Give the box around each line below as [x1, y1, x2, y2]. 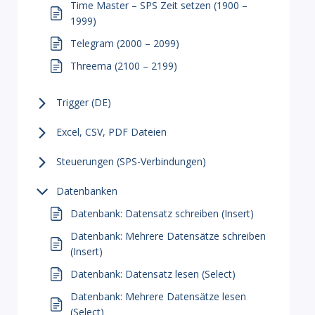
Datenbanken [56, 184, 117, 198]
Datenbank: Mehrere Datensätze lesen [70, 290, 246, 303]
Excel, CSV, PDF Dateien [56, 125, 167, 139]
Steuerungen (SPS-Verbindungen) [56, 155, 206, 168]
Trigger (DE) [56, 96, 111, 109]
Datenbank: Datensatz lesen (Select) [70, 267, 238, 281]
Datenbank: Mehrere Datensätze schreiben [70, 229, 266, 243]
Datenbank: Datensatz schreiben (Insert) [70, 207, 257, 220]
